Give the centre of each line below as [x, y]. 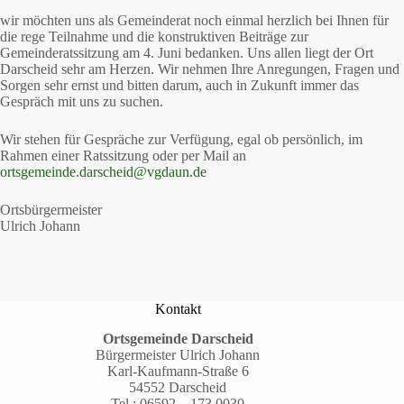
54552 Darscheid [178, 388]
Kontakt [178, 309]
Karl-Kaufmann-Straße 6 [178, 372]
